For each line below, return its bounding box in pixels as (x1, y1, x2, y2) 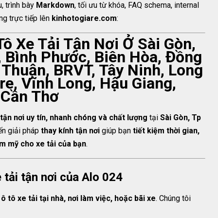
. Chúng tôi (156, 194, 191, 203)
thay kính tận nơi (41, 126, 100, 135)
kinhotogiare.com (52, 14, 117, 23)
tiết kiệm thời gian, (133, 126, 200, 135)
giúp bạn (100, 126, 133, 135)
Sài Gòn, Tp (160, 113, 201, 122)
